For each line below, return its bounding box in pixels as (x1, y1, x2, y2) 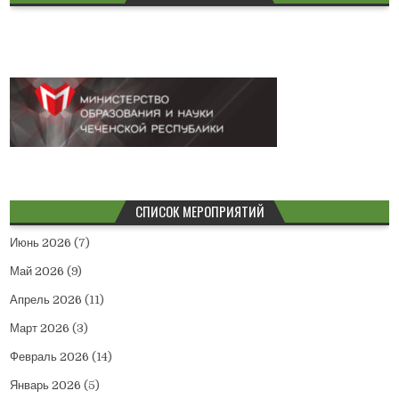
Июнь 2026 (10, 236, 72, 250)
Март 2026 (10, 322, 70, 336)
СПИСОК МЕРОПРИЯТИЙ (134, 201, 265, 222)
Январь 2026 (10, 379, 82, 393)
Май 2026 (10, 265, 65, 279)
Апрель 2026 (10, 293, 83, 307)
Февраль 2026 (10, 350, 90, 364)
